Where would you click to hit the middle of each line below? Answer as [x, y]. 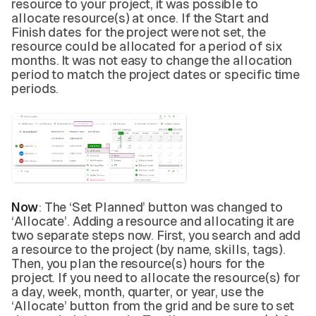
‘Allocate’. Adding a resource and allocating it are [153, 221]
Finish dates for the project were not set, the [139, 32]
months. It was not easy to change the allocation [152, 60]
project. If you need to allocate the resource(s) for [156, 278]
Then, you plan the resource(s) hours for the [138, 263]
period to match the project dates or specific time [156, 74]
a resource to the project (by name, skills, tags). [149, 249]
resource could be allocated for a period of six [147, 46]
